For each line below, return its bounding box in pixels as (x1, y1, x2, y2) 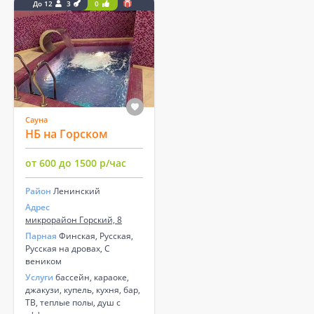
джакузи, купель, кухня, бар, (25, 284, 140, 296)
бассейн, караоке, (53, 271, 129, 284)
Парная (25, 230, 57, 243)
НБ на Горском (25, 126, 108, 142)
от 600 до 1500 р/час (25, 156, 126, 170)
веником (25, 255, 62, 268)
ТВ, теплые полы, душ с (25, 296, 121, 309)
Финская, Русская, (57, 230, 133, 243)
